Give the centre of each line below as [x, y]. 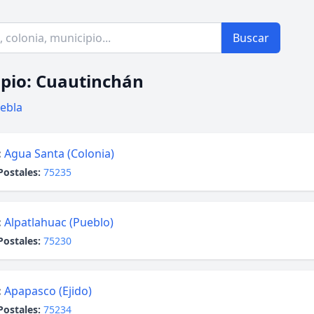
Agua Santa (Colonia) [59, 153]
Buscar [251, 38]
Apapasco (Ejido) [48, 291]
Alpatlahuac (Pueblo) [59, 222]
